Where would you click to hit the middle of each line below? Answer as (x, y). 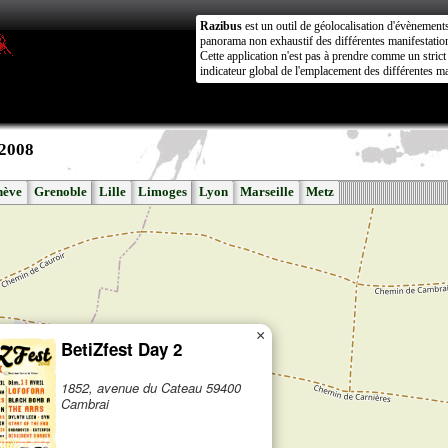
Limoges (162, 192)
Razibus (221, 26)
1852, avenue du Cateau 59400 (151, 387)
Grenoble (60, 192)
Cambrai (85, 403)
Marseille (267, 192)
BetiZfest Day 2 (121, 348)
